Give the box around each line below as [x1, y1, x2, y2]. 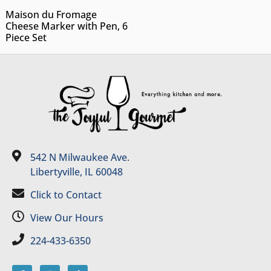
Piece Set [5, 31, 47, 45]
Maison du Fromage [5, 8, 97, 22]
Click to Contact [30, 188, 102, 201]
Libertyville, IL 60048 [30, 165, 123, 178]
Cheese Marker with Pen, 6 [5, 19, 128, 33]
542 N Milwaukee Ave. [30, 150, 129, 164]
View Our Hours [30, 211, 103, 224]
